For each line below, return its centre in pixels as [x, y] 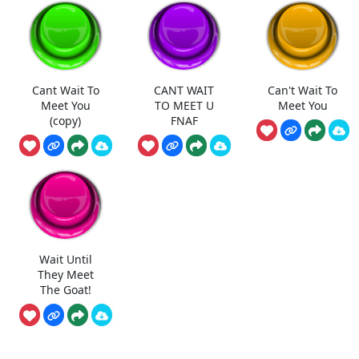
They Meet [65, 274]
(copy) [65, 120]
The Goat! [65, 289]
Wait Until [65, 259]
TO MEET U [184, 105]
